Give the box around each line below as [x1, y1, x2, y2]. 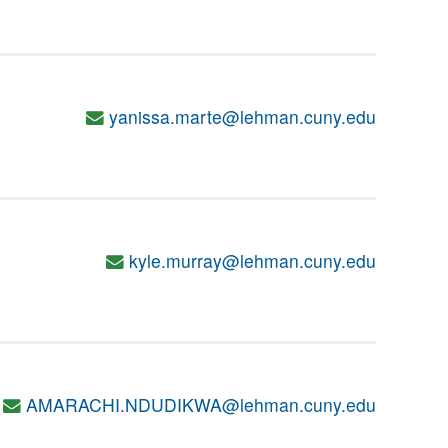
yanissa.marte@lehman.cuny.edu [109, 104, 376, 129]
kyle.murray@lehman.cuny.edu [129, 248, 376, 273]
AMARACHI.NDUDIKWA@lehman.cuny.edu [26, 392, 376, 417]
